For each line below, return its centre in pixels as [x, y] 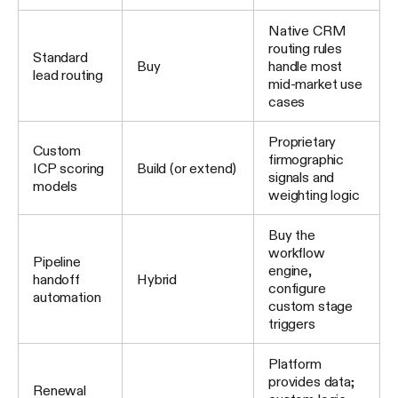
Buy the [292, 234]
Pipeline [57, 261]
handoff [56, 279]
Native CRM [307, 30]
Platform [295, 363]
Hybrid [157, 279]
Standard [60, 56]
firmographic [306, 159]
